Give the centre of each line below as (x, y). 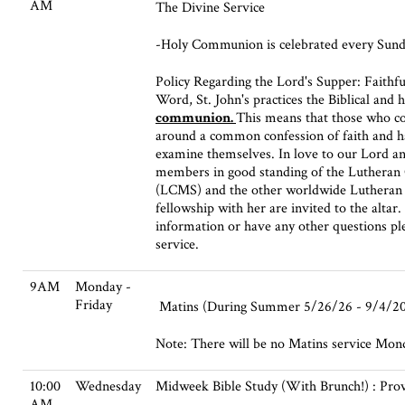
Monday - (103, 287)
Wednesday (108, 387)
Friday (94, 306)
